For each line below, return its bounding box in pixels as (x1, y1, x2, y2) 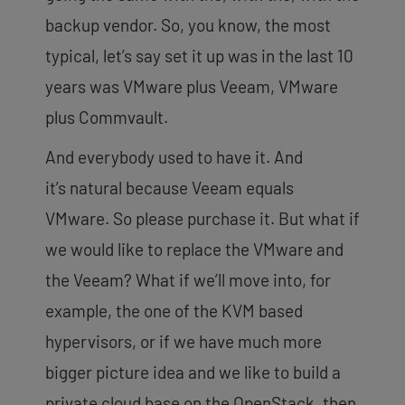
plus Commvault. (45, 106, 168, 127)
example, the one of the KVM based (45, 299, 303, 321)
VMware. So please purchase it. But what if (45, 207, 360, 229)
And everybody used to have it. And (45, 146, 303, 167)
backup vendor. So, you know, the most (45, 14, 331, 35)
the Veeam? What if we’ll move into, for (45, 268, 331, 290)
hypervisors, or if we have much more (45, 330, 322, 352)
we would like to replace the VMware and (45, 238, 344, 259)
